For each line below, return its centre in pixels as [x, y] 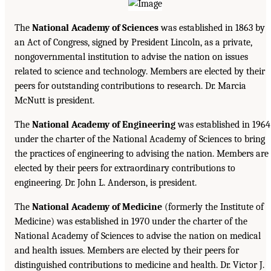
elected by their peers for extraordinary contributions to [125, 168]
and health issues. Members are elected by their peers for [127, 251]
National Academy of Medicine [97, 207]
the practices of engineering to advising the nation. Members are [142, 154]
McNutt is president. [54, 101]
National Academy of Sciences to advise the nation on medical [138, 236]
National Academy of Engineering [104, 125]
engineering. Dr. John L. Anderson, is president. [106, 183]
